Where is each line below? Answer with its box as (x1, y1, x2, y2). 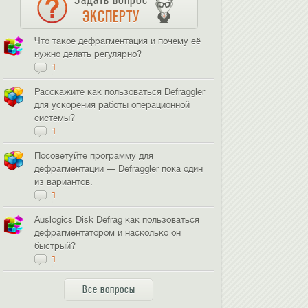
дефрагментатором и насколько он (34, 228, 181, 238)
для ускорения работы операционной (34, 100, 190, 110)
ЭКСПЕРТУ (82, 7, 140, 25)
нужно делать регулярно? (34, 49, 142, 59)
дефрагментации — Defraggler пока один (34, 164, 203, 174)
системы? (34, 113, 76, 123)
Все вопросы (82, 283, 135, 296)
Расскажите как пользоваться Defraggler (34, 87, 206, 97)
